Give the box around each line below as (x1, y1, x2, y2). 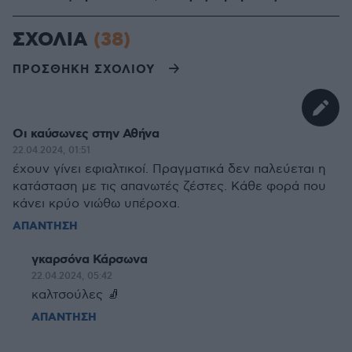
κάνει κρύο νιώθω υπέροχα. (13, 196, 180, 211)
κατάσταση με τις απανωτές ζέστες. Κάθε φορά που (13, 179, 326, 194)
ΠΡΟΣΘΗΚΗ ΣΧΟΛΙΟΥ (13, 61, 155, 78)
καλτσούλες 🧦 (31, 288, 119, 302)
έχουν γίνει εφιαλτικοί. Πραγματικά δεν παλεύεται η (13, 162, 326, 177)
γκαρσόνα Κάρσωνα (31, 251, 147, 268)
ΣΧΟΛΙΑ (13, 27, 93, 53)
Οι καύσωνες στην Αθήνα (13, 126, 159, 142)
